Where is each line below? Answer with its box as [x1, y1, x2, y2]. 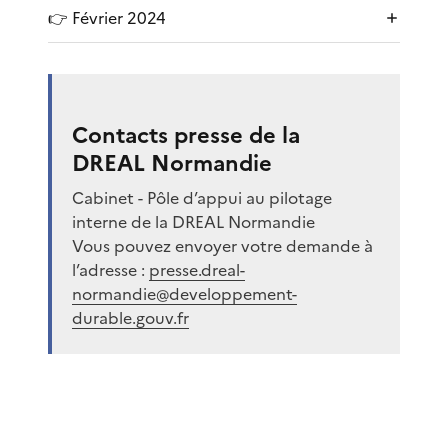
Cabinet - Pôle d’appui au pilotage [72, 185, 332, 210]
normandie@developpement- [72, 281, 297, 306]
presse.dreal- [149, 257, 245, 282]
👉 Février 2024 [48, 5, 166, 30]
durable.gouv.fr [72, 305, 189, 330]
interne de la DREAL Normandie [72, 209, 315, 234]
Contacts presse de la [72, 118, 300, 152]
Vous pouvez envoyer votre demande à [72, 233, 373, 258]
